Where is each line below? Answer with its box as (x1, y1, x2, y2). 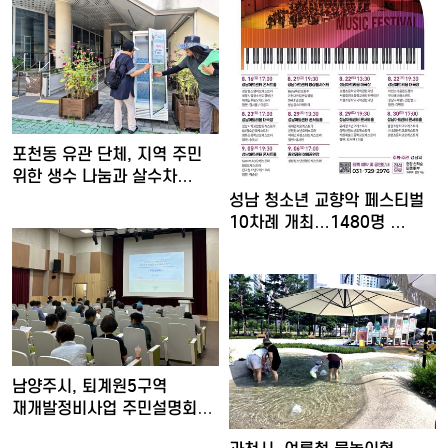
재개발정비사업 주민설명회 (12, 398, 197, 420)
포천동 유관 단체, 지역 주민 (12, 144, 202, 166)
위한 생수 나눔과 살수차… (12, 166, 193, 188)
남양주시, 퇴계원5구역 (12, 376, 167, 398)
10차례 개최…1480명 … (229, 212, 406, 234)
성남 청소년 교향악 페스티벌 (229, 190, 424, 212)
